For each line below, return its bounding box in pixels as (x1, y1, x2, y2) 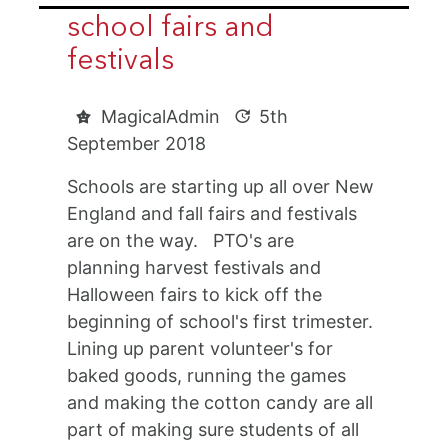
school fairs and (67, 15, 275, 44)
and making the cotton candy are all (67, 392, 374, 414)
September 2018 (67, 133, 207, 155)
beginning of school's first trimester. (67, 311, 379, 333)
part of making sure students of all (67, 419, 360, 441)
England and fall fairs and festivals (67, 203, 358, 225)
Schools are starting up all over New (67, 176, 375, 198)
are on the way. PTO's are (67, 230, 295, 252)
